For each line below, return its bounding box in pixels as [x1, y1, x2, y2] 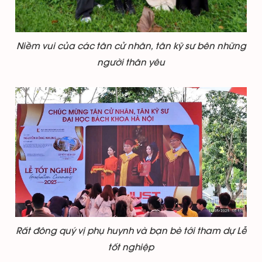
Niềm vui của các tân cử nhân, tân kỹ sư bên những [16, 41, 246, 51]
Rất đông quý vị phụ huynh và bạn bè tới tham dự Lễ [15, 226, 247, 236]
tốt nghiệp [108, 243, 154, 253]
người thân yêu [97, 57, 165, 67]
